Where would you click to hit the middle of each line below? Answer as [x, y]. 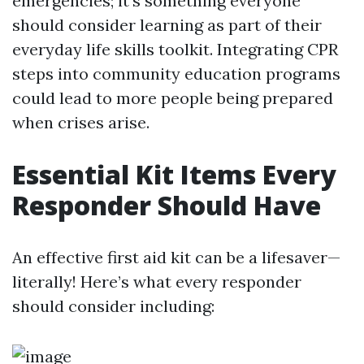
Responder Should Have [167, 205]
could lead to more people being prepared [173, 98]
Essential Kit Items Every [174, 174]
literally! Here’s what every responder [157, 282]
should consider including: [113, 306]
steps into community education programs [176, 74]
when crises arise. [81, 122]
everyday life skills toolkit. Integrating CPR [175, 49]
